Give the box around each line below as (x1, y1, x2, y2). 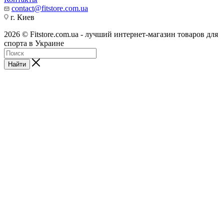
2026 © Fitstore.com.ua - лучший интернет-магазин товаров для (4, 30, 218, 39)
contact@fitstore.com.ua (11, 4, 88, 13)
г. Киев (8, 13, 34, 22)
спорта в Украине (4, 39, 64, 48)
